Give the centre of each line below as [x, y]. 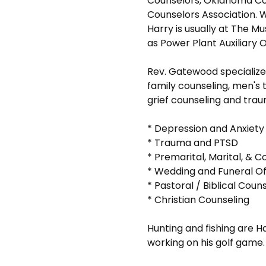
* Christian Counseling [198, 199]
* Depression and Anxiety [206, 128]
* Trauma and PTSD [193, 142]
